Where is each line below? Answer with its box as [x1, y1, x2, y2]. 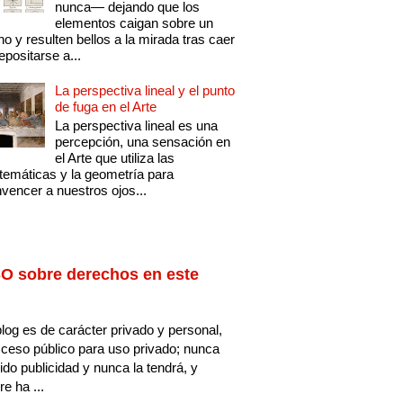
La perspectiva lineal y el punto [55, 83, 236, 99]
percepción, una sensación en [55, 134, 231, 150]
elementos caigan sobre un [55, 15, 214, 31]
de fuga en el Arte [55, 99, 157, 115]
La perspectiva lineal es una [55, 118, 219, 134]
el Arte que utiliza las [55, 150, 175, 166]
